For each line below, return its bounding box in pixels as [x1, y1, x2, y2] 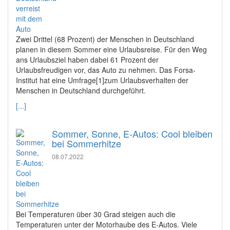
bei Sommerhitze [52, 137, 121, 150]
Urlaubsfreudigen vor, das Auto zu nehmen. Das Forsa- [16, 65, 196, 75]
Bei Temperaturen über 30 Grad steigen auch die [16, 209, 176, 219]
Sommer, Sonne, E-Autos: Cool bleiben [52, 127, 213, 140]
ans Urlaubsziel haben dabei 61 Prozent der [16, 54, 159, 65]
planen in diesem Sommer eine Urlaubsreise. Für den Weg [16, 44, 207, 54]
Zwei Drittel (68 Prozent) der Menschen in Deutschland [16, 34, 194, 44]
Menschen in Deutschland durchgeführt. [16, 85, 146, 95]
